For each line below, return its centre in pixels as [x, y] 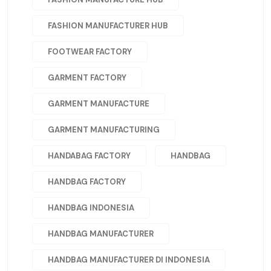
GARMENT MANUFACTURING [104, 130]
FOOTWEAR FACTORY [90, 52]
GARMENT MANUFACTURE [99, 104]
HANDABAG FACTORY [89, 156]
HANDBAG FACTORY [87, 182]
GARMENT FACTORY [87, 78]
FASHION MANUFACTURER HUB [108, 26]
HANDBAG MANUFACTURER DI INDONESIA [129, 260]
